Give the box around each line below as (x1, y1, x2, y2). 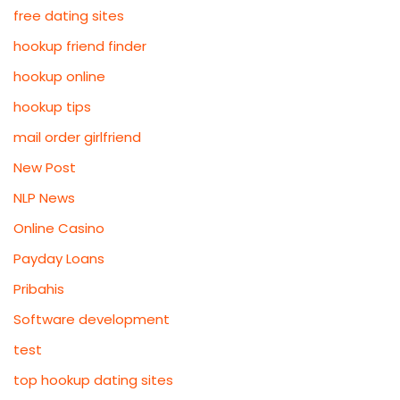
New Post (13, 158, 76, 178)
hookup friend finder (13, 37, 146, 56)
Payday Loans (13, 249, 104, 269)
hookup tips (13, 97, 91, 117)
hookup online (13, 67, 105, 87)
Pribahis (13, 279, 64, 299)
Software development (13, 310, 170, 329)
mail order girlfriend (13, 128, 141, 147)
